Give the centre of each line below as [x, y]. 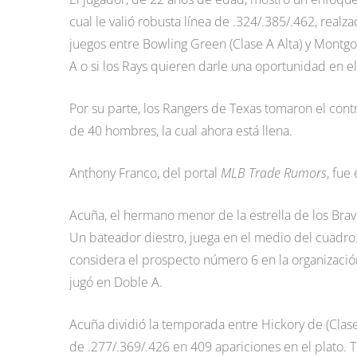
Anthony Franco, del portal [145, 173]
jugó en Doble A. [116, 282]
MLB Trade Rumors [274, 173]
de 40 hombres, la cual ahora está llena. [181, 131]
